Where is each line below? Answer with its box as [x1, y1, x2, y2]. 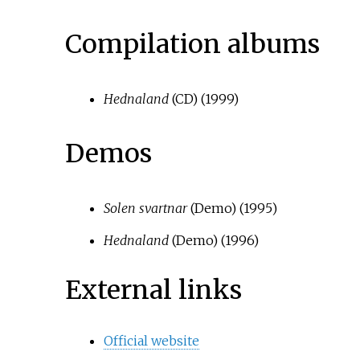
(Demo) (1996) [168, 231, 259, 248]
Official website [103, 333, 199, 349]
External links [64, 274, 242, 307]
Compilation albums [64, 27, 320, 60]
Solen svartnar [103, 199, 187, 216]
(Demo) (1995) [186, 199, 277, 216]
